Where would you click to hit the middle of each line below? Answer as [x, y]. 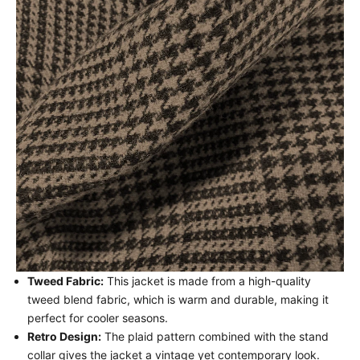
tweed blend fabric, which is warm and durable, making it [178, 299]
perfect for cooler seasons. [98, 317]
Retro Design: [64, 336]
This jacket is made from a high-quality [207, 280]
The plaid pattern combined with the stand [215, 336]
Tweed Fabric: [65, 280]
